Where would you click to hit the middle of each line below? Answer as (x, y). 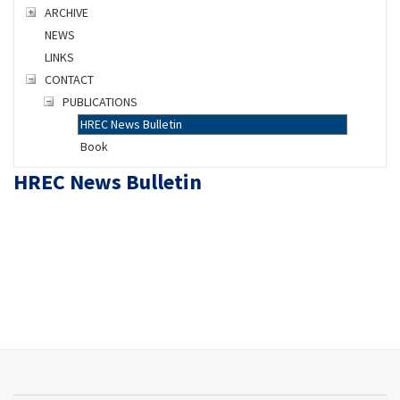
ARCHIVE (67, 13)
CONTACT (69, 80)
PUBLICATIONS (100, 102)
